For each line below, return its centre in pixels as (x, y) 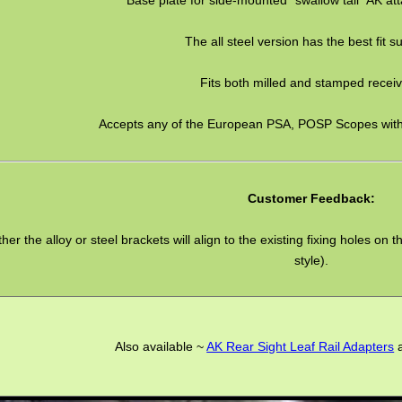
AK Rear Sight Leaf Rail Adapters (301, 346)
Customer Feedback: (312, 198)
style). (312, 260)
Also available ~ (161, 346)
